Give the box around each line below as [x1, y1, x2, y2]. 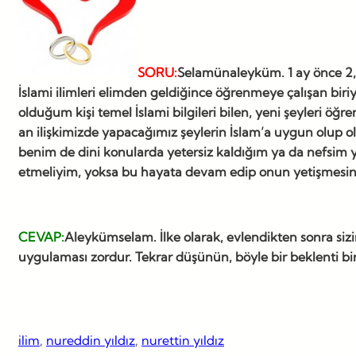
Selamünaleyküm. [177, 64, 284, 80]
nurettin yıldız [141, 331, 224, 348]
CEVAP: [18, 228, 64, 245]
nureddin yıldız [46, 331, 135, 348]
